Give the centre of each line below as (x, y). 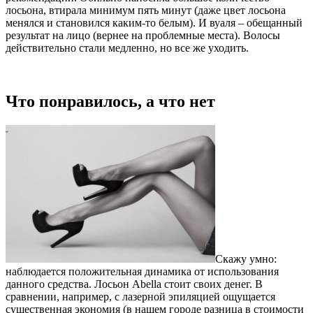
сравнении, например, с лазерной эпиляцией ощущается (140, 297)
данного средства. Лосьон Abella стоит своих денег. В (134, 284)
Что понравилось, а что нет (110, 102)
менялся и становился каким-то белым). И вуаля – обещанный (154, 23)
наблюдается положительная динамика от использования (142, 272)
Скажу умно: (246, 259)
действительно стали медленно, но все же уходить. (127, 48)
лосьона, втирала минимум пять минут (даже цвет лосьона (146, 10)
